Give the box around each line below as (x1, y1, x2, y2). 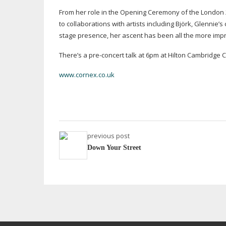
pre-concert (89, 50, 124, 60)
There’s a (59, 50, 89, 60)
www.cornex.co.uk (59, 70, 115, 79)
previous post (87, 131, 130, 140)
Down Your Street (87, 144, 141, 151)
